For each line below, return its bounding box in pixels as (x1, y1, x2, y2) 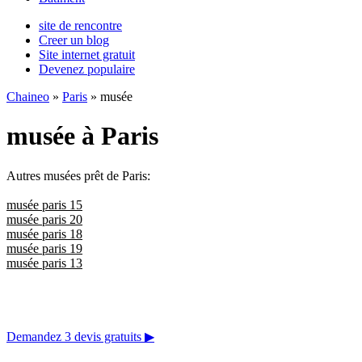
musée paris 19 (6, 241, 82, 255)
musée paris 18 (6, 226, 82, 241)
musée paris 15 (6, 197, 82, 212)
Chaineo (6, 90, 49, 103)
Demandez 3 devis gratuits (6, 329, 145, 343)
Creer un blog (39, 33, 109, 47)
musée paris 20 (6, 212, 82, 226)
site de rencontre (39, 19, 122, 32)
